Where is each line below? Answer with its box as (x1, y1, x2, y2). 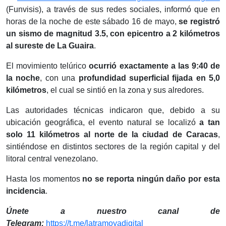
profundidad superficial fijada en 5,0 (78, 73, 220, 82)
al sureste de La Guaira (6, 41, 94, 50)
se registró (179, 17, 220, 26)
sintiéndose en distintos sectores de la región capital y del (6, 142, 220, 151)
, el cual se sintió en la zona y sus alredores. (46, 85, 204, 94)
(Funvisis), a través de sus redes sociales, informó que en (6, 5, 220, 14)
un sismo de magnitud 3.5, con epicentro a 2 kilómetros (6, 29, 220, 38)
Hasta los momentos (6, 174, 83, 183)
